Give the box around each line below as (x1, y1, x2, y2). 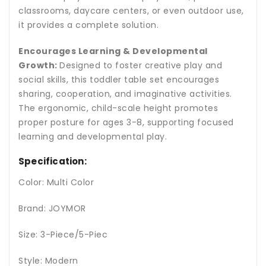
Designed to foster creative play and (59, 59, 222, 72)
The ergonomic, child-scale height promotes (18, 102, 218, 115)
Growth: (18, 59, 59, 72)
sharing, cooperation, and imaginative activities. (18, 88, 232, 100)
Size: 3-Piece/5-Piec (18, 229, 107, 241)
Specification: (18, 155, 87, 168)
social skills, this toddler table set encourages (18, 74, 219, 86)
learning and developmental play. (18, 131, 167, 143)
